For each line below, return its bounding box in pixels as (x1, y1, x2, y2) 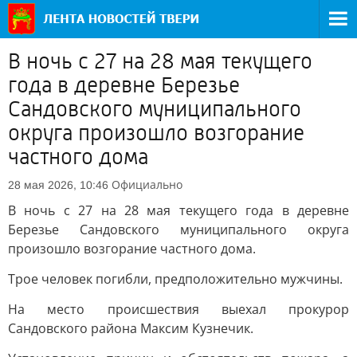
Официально (112, 177, 182, 192)
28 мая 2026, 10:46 (8, 178, 108, 191)
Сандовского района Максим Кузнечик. (8, 320, 253, 337)
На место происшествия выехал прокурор (8, 300, 349, 318)
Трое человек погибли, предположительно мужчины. (8, 270, 343, 288)
